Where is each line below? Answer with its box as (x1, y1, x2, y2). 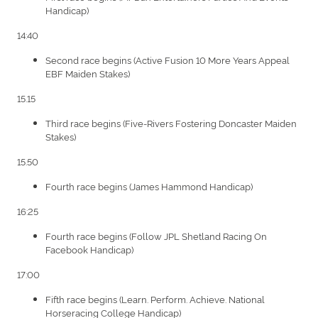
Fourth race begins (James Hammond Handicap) (45, 179, 253, 192)
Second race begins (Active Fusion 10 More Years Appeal (45, 53, 290, 66)
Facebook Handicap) (45, 242, 133, 256)
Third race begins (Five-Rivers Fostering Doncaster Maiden (45, 116, 297, 129)
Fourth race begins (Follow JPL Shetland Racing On (45, 229, 267, 242)
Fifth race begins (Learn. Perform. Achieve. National (45, 292, 265, 305)
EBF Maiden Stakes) (45, 66, 130, 79)
